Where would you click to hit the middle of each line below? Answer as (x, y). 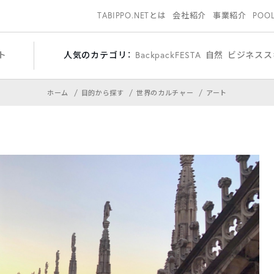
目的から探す (104, 93)
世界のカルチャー (166, 93)
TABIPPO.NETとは (132, 16)
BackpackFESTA (168, 55)
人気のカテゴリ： (97, 55)
